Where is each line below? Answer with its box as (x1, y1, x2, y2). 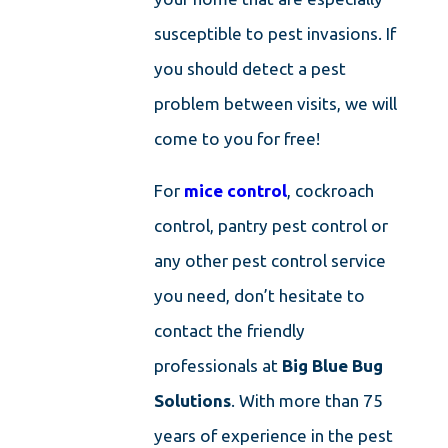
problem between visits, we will (154, 93, 398, 113)
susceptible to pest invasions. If (154, 23, 397, 43)
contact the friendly (154, 321, 306, 341)
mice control (184, 181, 288, 201)
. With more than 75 (231, 391, 384, 411)
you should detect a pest (154, 58, 347, 78)
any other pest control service (154, 251, 387, 271)
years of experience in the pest (154, 426, 394, 446)
